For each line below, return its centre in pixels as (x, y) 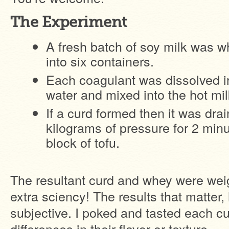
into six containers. (100, 61)
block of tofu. (83, 142)
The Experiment (68, 22)
